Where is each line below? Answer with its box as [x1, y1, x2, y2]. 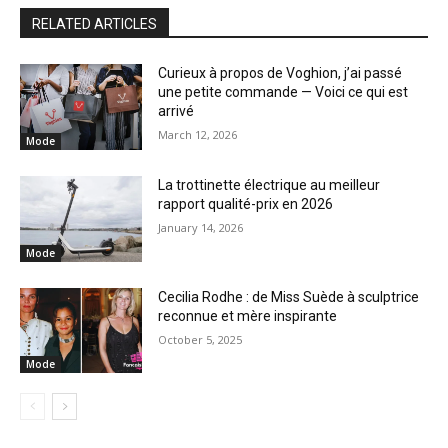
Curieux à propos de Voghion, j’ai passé [158, 65, 403, 82]
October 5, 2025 [158, 331, 243, 347]
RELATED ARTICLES [32, 16, 157, 33]
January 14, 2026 [158, 220, 244, 236]
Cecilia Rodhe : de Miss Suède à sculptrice [158, 288, 420, 305]
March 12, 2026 [158, 127, 238, 143]
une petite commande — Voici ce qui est [158, 84, 409, 101]
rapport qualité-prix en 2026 [158, 196, 334, 213]
